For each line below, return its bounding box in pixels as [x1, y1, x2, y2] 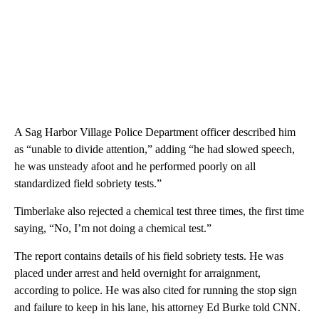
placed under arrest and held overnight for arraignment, [14, 267, 261, 280]
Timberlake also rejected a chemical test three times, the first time [14, 205, 304, 218]
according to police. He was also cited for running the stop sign [14, 284, 297, 297]
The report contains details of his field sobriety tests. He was [14, 250, 283, 263]
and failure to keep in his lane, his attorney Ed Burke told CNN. [14, 301, 300, 314]
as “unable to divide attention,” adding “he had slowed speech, [14, 143, 295, 156]
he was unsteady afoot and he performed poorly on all [14, 160, 256, 173]
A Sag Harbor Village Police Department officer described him [14, 126, 296, 139]
